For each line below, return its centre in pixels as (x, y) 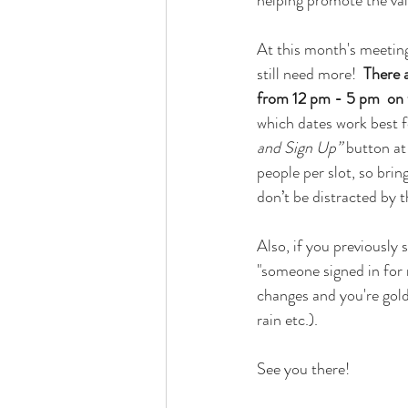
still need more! (310, 74)
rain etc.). (287, 320)
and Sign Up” (300, 148)
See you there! (303, 369)
